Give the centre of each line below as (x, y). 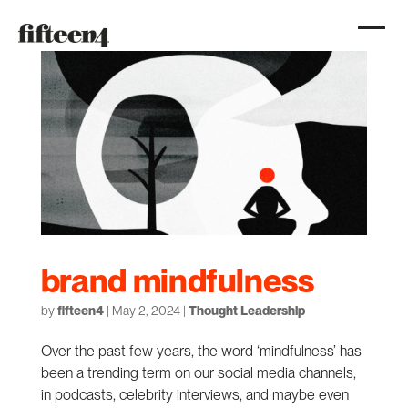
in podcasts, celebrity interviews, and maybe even (194, 394)
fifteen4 (80, 310)
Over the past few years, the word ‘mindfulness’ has (201, 351)
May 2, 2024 (146, 310)
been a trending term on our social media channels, (198, 372)
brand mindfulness (177, 280)
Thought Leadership (246, 310)
